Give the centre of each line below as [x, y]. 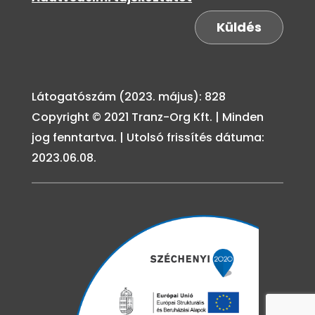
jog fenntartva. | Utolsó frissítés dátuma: [148, 138]
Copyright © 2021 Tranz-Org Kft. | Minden [147, 117]
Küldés [239, 27]
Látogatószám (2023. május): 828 [128, 97]
